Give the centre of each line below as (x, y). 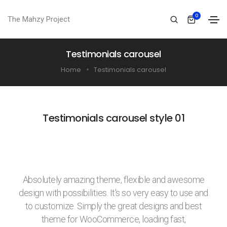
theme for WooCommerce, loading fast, (113, 219)
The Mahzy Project (39, 19)
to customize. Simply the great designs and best (113, 206)
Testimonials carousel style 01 (113, 118)
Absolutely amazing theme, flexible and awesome (113, 180)
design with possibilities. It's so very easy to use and (113, 193)
